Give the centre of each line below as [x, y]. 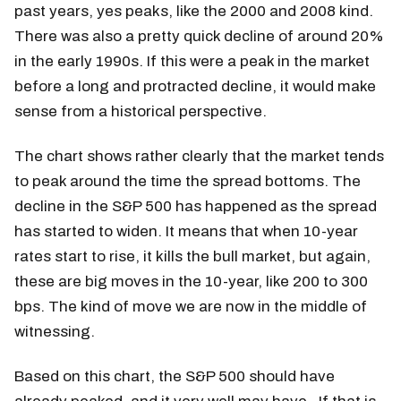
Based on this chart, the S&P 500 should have [175, 376]
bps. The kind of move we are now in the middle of [191, 306]
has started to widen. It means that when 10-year [186, 231]
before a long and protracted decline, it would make [195, 86]
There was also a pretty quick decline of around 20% [199, 36]
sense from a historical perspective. [141, 111]
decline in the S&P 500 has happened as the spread [196, 206]
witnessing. [55, 331]
